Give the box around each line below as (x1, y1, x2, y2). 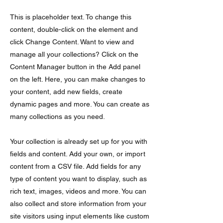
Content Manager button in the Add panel (10, 62, 140, 71)
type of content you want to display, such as (10, 174, 147, 183)
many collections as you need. (10, 112, 105, 120)
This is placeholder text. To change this (10, 12, 131, 21)
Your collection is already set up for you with (10, 137, 147, 145)
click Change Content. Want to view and (10, 37, 134, 46)
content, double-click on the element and (10, 25, 138, 33)
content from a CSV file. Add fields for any (10, 162, 141, 170)
